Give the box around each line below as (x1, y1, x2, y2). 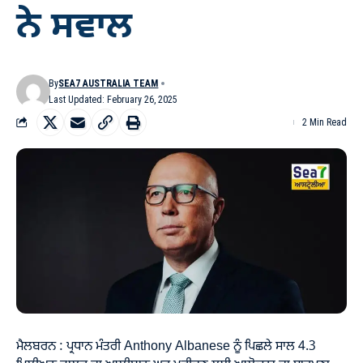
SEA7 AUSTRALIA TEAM (58, 77, 159, 89)
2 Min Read (302, 116, 347, 128)
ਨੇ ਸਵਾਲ (16, 5, 132, 52)
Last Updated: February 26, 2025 (49, 93, 178, 105)
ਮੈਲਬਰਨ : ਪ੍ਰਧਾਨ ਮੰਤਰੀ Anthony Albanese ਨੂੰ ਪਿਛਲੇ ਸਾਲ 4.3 (16, 338, 316, 355)
